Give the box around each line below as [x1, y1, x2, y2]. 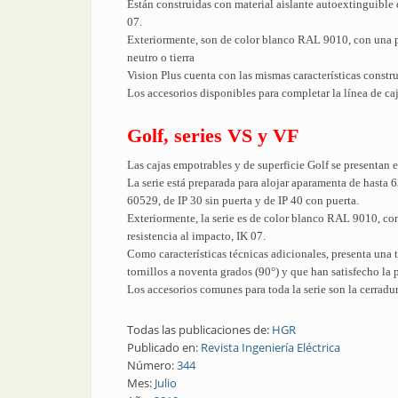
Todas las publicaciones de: [127, 322, 272, 338]
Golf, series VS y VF [127, 124, 298, 147]
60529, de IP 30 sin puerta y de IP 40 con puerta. [127, 194, 359, 207]
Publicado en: [127, 339, 201, 355]
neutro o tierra [127, 51, 195, 64]
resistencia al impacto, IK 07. [127, 229, 266, 243]
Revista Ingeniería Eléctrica [201, 339, 340, 355]
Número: [127, 357, 177, 373]
